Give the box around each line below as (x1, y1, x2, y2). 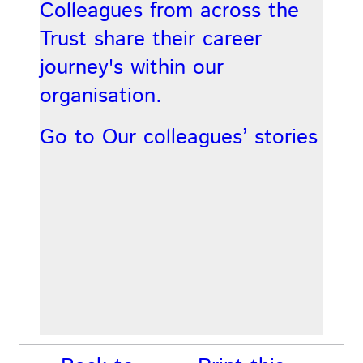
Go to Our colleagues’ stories (39, 122, 318, 152)
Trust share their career (39, 24, 262, 55)
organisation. (39, 81, 162, 112)
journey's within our (39, 53, 224, 83)
